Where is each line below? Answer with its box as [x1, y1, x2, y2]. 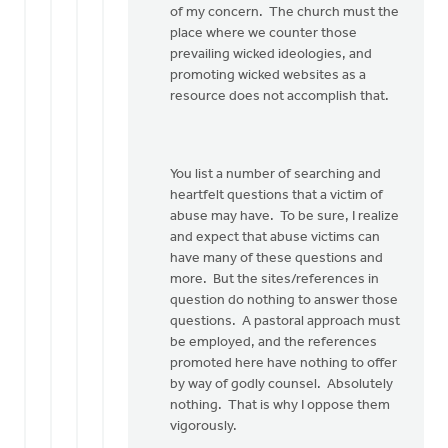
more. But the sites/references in [170, 272, 379, 287]
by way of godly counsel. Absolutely [170, 377, 393, 392]
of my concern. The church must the [170, 5, 399, 20]
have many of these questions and [170, 251, 383, 266]
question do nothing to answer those [170, 293, 398, 308]
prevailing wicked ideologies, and [170, 47, 372, 62]
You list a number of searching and [170, 167, 381, 182]
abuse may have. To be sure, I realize [170, 209, 399, 224]
